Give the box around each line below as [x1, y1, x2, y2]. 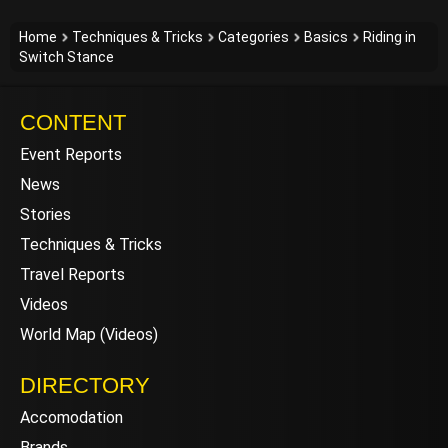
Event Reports [20, 144, 122, 164]
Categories [218, 28, 289, 45]
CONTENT [20, 109, 126, 135]
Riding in [363, 28, 416, 45]
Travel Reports [20, 264, 125, 284]
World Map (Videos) [20, 324, 158, 344]
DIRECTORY [20, 372, 150, 398]
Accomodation [20, 407, 123, 427]
